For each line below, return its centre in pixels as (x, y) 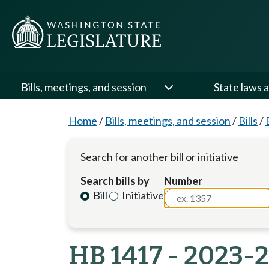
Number (183, 181)
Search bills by (115, 181)
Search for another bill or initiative (159, 157)
